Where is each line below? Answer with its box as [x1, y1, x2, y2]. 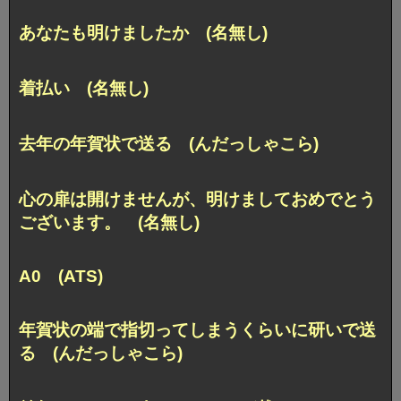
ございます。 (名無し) [19, 212, 200, 232]
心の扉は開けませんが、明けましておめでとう [19, 189, 376, 209]
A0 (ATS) [19, 266, 103, 286]
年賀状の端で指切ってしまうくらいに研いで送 [19, 320, 376, 339]
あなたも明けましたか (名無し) [19, 23, 268, 42]
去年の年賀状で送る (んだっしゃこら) [19, 133, 319, 153]
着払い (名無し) [19, 78, 149, 98]
